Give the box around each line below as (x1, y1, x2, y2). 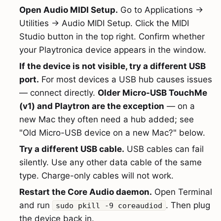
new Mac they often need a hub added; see (19, 114, 194, 124)
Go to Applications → (118, 4, 204, 15)
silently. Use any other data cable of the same (19, 157, 202, 167)
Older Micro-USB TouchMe (98, 87, 208, 98)
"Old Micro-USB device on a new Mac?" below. (19, 127, 206, 138)
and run (19, 200, 53, 210)
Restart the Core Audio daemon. (19, 186, 152, 197)
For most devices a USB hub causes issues (39, 74, 213, 84)
